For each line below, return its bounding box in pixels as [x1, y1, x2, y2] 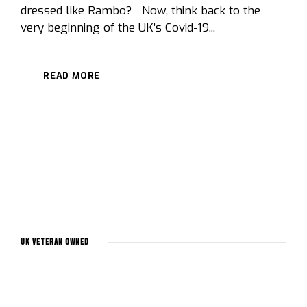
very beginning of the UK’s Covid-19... [21, 19, 215, 36]
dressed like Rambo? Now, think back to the [21, 2, 260, 19]
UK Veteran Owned [21, 236, 89, 247]
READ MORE [43, 69, 101, 82]
